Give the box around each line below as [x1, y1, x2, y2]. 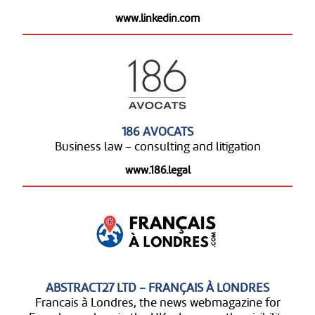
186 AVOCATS [122, 124, 193, 139]
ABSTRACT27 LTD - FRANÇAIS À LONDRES [46, 280, 269, 295]
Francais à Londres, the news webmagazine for [34, 295, 281, 310]
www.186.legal [124, 162, 191, 176]
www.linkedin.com [115, 11, 200, 25]
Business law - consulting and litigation [54, 139, 261, 154]
